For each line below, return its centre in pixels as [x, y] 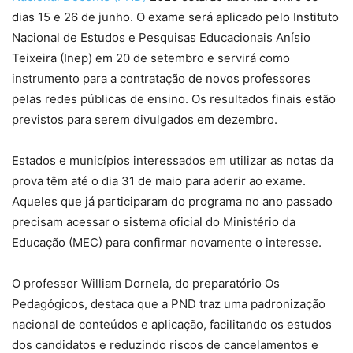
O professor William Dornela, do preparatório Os [146, 284]
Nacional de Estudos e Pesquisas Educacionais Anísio [161, 38]
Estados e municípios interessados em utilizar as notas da [173, 161]
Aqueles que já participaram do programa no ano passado [172, 202]
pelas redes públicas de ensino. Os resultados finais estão [174, 99]
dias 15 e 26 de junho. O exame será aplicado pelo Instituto [175, 17]
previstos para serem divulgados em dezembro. [145, 120]
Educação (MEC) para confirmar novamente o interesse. [167, 243]
